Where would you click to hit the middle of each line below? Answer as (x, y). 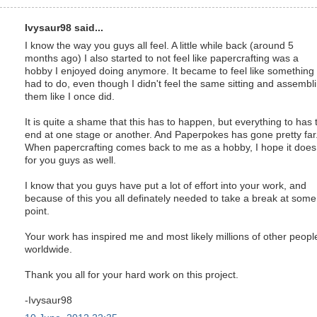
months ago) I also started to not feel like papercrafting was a (162, 58)
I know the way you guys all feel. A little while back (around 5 (159, 45)
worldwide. (48, 249)
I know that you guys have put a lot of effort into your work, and (166, 185)
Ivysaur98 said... (64, 28)
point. (37, 211)
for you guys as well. (70, 160)
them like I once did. (70, 96)
